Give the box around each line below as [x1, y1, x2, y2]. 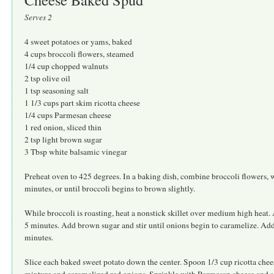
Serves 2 [24, 11, 52, 23]
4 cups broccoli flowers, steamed [24, 48, 134, 59]
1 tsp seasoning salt [24, 84, 89, 96]
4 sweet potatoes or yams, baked [24, 35, 132, 47]
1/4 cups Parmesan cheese [24, 109, 111, 120]
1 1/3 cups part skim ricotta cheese [24, 97, 140, 108]
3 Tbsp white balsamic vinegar [24, 146, 127, 157]
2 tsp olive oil [24, 72, 70, 84]
